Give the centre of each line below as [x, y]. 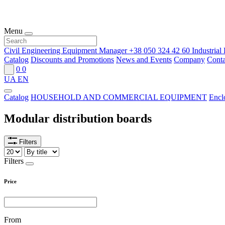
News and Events [144, 60]
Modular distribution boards [78, 118]
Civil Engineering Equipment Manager [66, 50]
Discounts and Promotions [72, 60]
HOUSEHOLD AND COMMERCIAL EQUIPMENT [119, 97]
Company [189, 60]
